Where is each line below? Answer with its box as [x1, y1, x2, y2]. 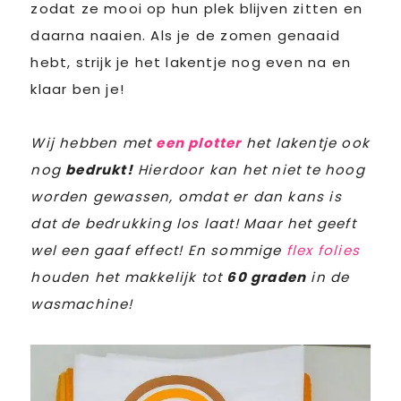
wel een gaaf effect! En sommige [30, 241, 286, 260]
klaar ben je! [30, 80, 124, 99]
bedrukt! [65, 160, 133, 180]
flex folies [286, 241, 360, 260]
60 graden [226, 268, 307, 287]
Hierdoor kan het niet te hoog [132, 160, 365, 180]
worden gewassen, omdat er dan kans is [30, 187, 342, 207]
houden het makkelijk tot [30, 268, 227, 287]
